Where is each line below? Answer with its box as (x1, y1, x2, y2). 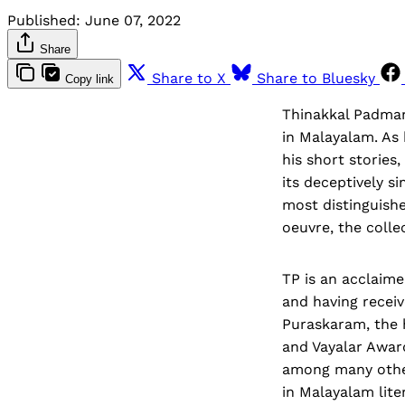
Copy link (65, 71, 114, 86)
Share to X (152, 69, 226, 87)
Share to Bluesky (257, 69, 375, 87)
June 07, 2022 (85, 11, 181, 29)
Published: (7, 11, 80, 29)
